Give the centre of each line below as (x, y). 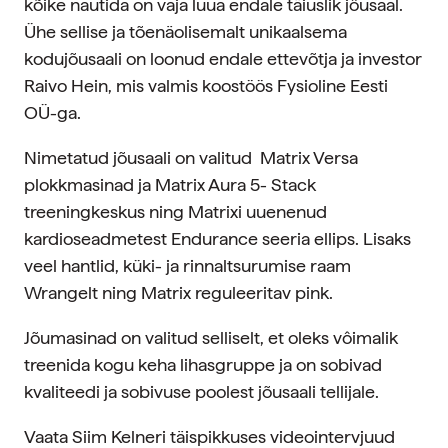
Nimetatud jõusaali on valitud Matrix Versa (191, 157)
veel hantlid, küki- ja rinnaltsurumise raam (187, 265)
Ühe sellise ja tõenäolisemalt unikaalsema (185, 31)
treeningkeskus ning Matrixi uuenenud (175, 211)
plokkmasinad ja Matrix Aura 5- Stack (170, 184)
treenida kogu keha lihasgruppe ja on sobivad (203, 364)
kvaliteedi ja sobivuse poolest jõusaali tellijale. (201, 391)
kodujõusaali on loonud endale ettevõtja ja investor (223, 58)
